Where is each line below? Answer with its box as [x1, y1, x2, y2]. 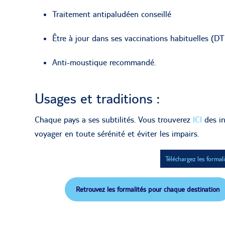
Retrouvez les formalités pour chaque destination [76, 185, 220, 193]
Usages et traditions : [35, 89, 160, 107]
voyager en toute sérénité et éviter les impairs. [35, 128, 199, 139]
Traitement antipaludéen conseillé [52, 9, 171, 19]
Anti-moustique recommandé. [52, 57, 156, 67]
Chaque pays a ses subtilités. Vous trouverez [35, 114, 193, 125]
